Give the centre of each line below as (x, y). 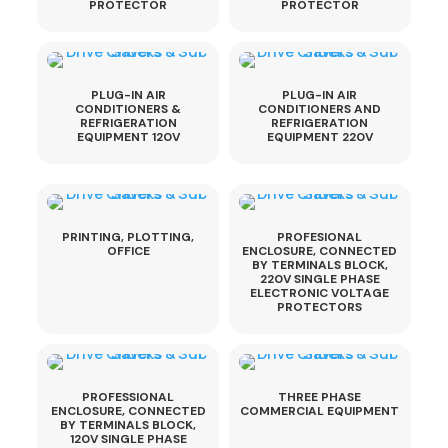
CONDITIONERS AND (320, 109)
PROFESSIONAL (128, 397)
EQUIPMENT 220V (319, 137)
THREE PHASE (320, 397)
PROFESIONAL (320, 237)
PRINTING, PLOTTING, (128, 237)
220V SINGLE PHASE (319, 279)
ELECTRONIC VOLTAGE (320, 293)
